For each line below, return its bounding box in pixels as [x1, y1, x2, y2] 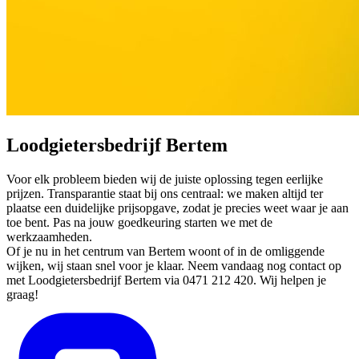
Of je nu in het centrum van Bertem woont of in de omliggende [6, 244, 325, 258]
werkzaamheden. [6, 229, 92, 244]
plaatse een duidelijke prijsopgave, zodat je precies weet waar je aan [6, 200, 349, 215]
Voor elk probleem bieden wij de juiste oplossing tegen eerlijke [6, 171, 323, 186]
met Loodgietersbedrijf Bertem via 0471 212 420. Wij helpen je [6, 272, 326, 287]
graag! [6, 287, 38, 301]
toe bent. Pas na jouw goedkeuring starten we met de [6, 215, 272, 229]
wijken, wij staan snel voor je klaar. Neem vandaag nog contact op [6, 258, 341, 272]
